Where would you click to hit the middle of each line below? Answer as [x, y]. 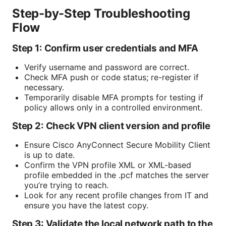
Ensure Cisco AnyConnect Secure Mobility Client [117, 145]
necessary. [44, 88]
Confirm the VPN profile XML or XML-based [108, 165]
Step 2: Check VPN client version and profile [111, 126]
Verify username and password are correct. [107, 67]
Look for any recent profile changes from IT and [116, 195]
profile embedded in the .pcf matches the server [117, 175]
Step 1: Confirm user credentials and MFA [105, 48]
